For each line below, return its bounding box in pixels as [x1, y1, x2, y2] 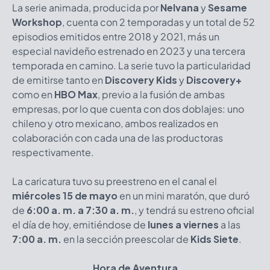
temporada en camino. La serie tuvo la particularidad [12, 59, 251, 72]
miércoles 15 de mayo [12, 189, 118, 202]
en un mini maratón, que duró [118, 189, 250, 202]
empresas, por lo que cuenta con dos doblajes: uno [12, 102, 244, 115]
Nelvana [160, 1, 199, 14]
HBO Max [54, 88, 98, 101]
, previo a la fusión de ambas [98, 88, 225, 101]
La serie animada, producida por [12, 1, 160, 14]
